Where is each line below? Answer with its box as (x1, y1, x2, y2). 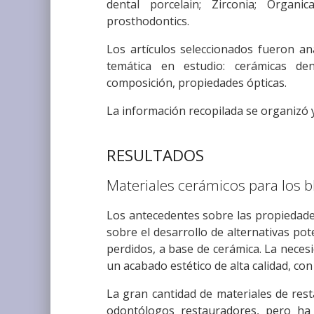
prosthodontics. (107, 13, 189, 29)
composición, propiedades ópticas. (107, 75, 287, 91)
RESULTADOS (107, 144, 204, 167)
